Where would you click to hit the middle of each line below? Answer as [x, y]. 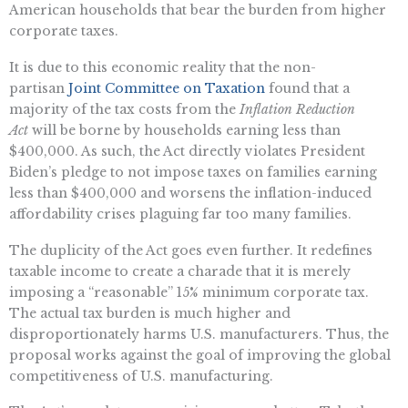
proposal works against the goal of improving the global [200, 355]
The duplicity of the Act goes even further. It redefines [191, 250]
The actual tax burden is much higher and [150, 313]
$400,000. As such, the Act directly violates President [187, 151]
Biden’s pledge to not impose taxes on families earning [193, 172]
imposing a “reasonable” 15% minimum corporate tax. [189, 292]
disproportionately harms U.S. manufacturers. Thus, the [199, 334]
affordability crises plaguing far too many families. [180, 214]
